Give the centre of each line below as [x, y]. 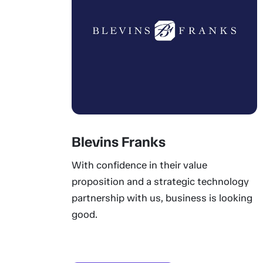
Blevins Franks [118, 142]
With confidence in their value [139, 165]
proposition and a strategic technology [160, 181]
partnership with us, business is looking [162, 198]
